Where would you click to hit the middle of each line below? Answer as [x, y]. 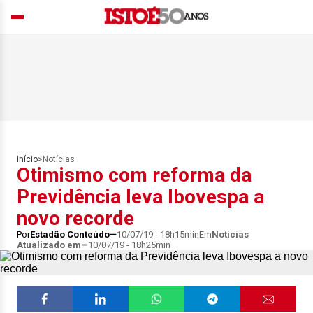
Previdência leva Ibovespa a [140, 197]
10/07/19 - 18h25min [129, 245]
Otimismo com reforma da [134, 175]
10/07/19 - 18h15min [158, 234]
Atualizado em [49, 245]
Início [27, 159]
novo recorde [75, 218]
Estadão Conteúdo [70, 234]
